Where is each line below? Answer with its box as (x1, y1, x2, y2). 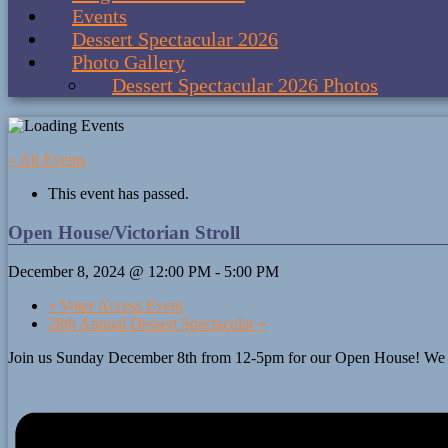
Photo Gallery (72, 51, 185, 73)
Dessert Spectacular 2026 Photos (112, 74, 378, 96)
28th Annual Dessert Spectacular (48, 315, 258, 333)
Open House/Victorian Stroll (8, 221, 240, 243)
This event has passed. (48, 185, 189, 202)
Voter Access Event (56, 297, 183, 315)
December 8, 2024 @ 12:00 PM (8, 263, 211, 281)
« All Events (8, 151, 86, 168)
